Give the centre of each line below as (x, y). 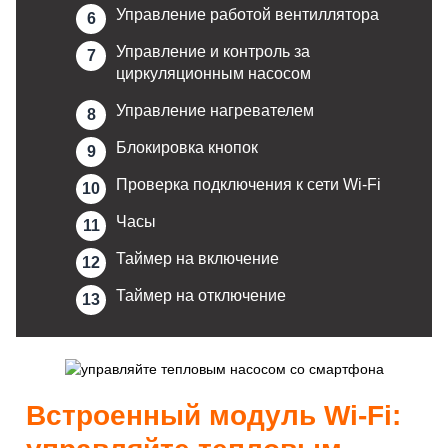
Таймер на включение (197, 259)
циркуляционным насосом (213, 74)
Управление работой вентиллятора (247, 15)
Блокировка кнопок (187, 148)
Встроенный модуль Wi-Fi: (213, 415)
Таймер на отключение (201, 296)
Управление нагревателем (215, 111)
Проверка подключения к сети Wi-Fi (248, 185)
